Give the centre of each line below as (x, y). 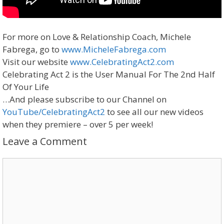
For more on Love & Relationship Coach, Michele (97, 37)
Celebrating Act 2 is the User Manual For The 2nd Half (109, 74)
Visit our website (36, 62)
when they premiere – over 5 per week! (78, 124)
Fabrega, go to (32, 49)
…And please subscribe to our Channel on (84, 99)
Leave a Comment (45, 141)
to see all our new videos (154, 112)
